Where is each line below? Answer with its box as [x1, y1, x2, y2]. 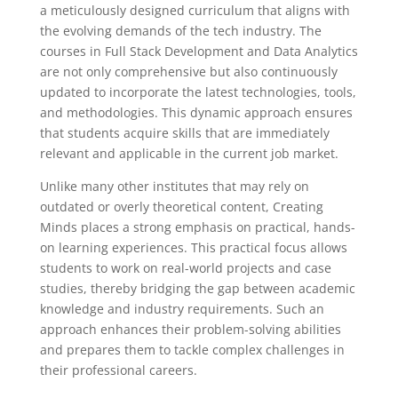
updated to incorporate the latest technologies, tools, [39, 84, 356, 100]
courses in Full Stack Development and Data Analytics [39, 43, 358, 60]
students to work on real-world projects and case [39, 259, 331, 276]
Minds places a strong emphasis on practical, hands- [39, 219, 355, 235]
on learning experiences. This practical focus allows [39, 239, 347, 256]
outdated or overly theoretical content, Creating [39, 198, 323, 215]
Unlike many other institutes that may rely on [39, 178, 309, 195]
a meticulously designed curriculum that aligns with [39, 2, 350, 19]
